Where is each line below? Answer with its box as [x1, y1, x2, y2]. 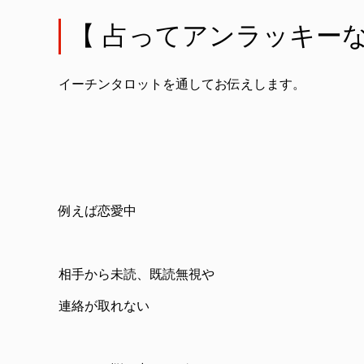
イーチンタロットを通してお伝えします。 [58, 77, 305, 91]
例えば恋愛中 [58, 204, 136, 218]
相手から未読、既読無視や [58, 267, 214, 281]
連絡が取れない [58, 299, 149, 313]
